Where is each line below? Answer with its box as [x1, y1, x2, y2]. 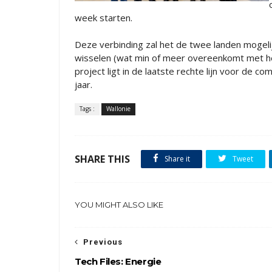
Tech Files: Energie [75, 256, 161, 267]
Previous [83, 237, 123, 246]
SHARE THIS [75, 152, 130, 166]
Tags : [80, 104, 95, 113]
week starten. [75, 12, 132, 24]
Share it [163, 154, 190, 164]
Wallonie [106, 104, 131, 113]
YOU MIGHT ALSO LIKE [75, 200, 163, 209]
